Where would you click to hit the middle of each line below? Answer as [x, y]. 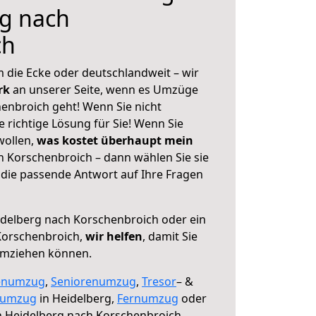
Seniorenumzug [93, 281]
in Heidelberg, [77, 298]
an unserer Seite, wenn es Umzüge [105, 90]
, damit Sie [170, 236]
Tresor [159, 281]
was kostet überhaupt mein [115, 140]
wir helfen [114, 236]
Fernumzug [148, 298]
